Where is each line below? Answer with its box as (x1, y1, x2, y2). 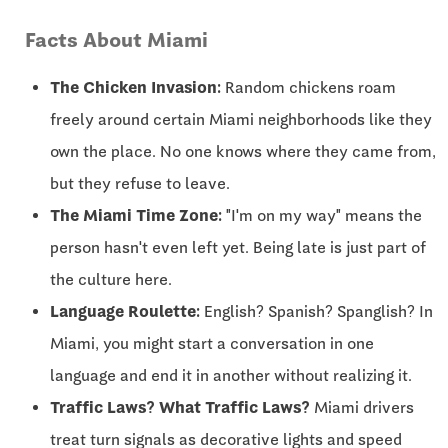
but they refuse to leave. (50, 174, 230, 194)
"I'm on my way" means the (222, 206, 422, 226)
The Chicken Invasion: (50, 78, 221, 98)
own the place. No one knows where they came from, (50, 142, 436, 162)
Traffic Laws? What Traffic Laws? (50, 398, 310, 418)
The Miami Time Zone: (50, 206, 222, 226)
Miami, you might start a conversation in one (50, 334, 374, 354)
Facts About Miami (25, 28, 208, 53)
